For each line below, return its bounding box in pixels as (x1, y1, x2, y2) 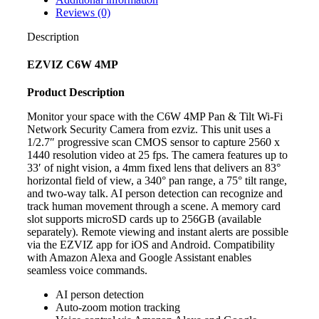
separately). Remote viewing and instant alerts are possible (27, 226, 288, 239)
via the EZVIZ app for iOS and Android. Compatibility (27, 239, 275, 251)
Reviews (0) (56, 6, 110, 19)
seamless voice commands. (27, 264, 147, 277)
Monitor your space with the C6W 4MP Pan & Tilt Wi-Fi (27, 110, 283, 123)
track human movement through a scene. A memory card (27, 200, 281, 213)
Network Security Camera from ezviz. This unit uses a (27, 123, 271, 136)
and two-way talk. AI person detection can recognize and (27, 187, 283, 200)
